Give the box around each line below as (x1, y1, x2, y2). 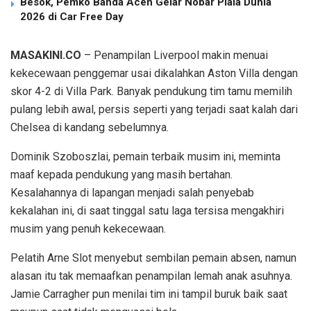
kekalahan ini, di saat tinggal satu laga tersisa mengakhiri (10, 203, 284, 217)
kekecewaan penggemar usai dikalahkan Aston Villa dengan (10, 66, 298, 80)
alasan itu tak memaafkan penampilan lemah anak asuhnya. (10, 269, 292, 283)
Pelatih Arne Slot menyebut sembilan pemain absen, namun (10, 251, 296, 264)
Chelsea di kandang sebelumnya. (10, 120, 169, 134)
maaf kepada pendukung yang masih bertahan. (10, 167, 233, 181)
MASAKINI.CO (10, 48, 81, 62)
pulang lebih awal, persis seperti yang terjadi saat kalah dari (10, 102, 298, 116)
